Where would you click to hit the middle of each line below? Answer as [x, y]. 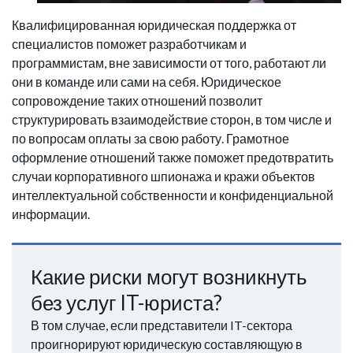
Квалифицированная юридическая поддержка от [154, 25]
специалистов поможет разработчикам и [129, 44]
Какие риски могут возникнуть [169, 277]
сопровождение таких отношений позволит [137, 101]
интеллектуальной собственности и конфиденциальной [173, 195]
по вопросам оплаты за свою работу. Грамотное [150, 139]
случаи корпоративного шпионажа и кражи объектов [163, 176]
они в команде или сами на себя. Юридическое [147, 82]
